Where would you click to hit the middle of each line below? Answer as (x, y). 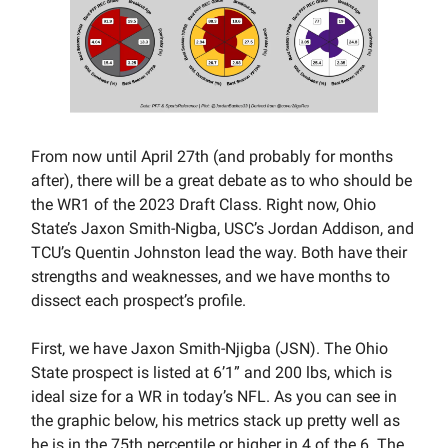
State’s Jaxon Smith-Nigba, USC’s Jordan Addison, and (222, 229)
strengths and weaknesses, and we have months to (210, 277)
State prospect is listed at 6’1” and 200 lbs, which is (211, 373)
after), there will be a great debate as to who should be (221, 181)
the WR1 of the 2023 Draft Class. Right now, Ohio (203, 205)
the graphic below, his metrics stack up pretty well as (215, 421)
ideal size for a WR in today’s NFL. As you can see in (214, 397)
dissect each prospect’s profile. (138, 301)
